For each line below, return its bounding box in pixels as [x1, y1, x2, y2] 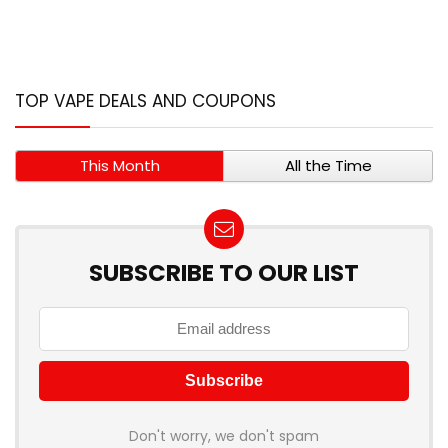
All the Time [284, 155, 372, 177]
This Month [79, 155, 160, 177]
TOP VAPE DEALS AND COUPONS [15, 89, 276, 114]
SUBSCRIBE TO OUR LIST [89, 257, 359, 290]
